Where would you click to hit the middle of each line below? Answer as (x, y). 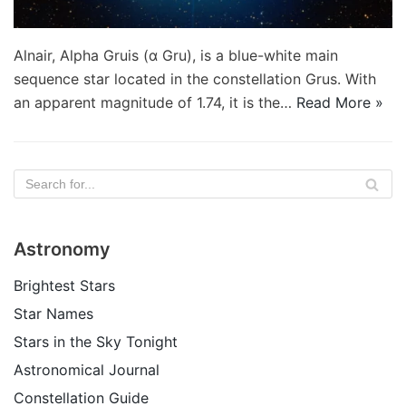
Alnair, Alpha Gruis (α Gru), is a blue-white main (176, 55)
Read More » (340, 102)
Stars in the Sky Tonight (96, 342)
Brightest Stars (64, 285)
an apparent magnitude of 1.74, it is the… (155, 102)
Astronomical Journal (87, 370)
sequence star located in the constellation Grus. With (195, 79)
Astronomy (62, 249)
